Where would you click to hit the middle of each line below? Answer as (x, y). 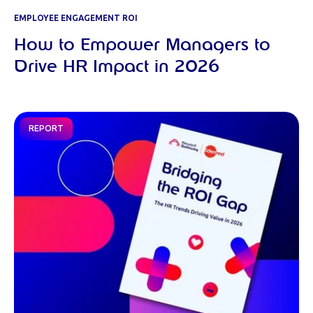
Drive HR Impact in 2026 (117, 67)
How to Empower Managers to (142, 46)
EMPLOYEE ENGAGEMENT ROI (76, 19)
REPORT (46, 129)
